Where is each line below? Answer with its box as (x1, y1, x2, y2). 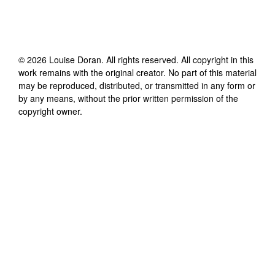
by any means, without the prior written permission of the (18, 91, 238, 104)
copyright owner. (18, 104, 82, 117)
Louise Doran (49, 53, 101, 66)
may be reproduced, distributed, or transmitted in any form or (18, 79, 255, 91)
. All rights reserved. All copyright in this (101, 53, 254, 66)
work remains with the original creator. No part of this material (18, 66, 257, 79)
